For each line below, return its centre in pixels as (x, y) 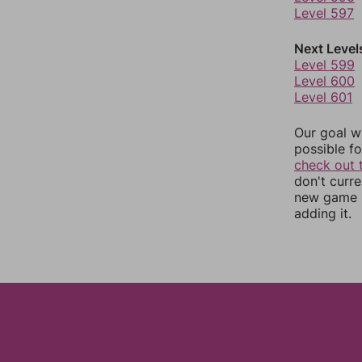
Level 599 (324, 65)
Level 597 (324, 13)
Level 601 (323, 97)
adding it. (323, 213)
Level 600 (324, 81)
